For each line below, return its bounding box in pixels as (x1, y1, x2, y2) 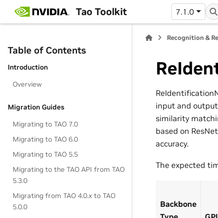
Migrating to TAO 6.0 (13, 135, 78, 144)
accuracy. (156, 138, 189, 148)
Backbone (160, 199, 197, 209)
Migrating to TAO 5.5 (13, 150, 78, 159)
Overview (13, 80, 42, 89)
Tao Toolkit (75, 5, 127, 18)
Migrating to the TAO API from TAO (13, 165, 125, 174)
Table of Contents (8, 44, 86, 56)
